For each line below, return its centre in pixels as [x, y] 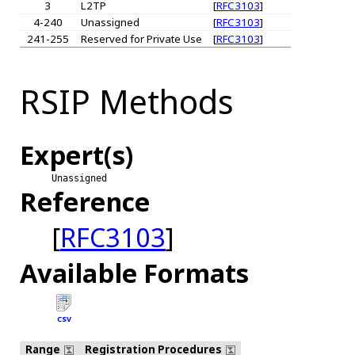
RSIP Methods [127, 102]
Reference [85, 201]
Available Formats [134, 273]
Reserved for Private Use [141, 39]
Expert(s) [76, 155]
